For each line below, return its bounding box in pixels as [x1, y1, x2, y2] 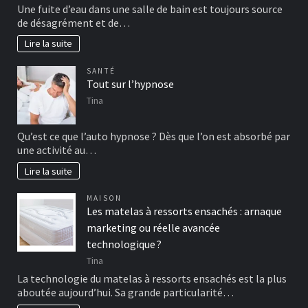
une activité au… [17, 142, 96, 157]
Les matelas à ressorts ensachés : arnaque [87, 204, 282, 219]
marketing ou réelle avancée [87, 221, 220, 235]
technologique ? [87, 237, 162, 252]
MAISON [87, 193, 122, 203]
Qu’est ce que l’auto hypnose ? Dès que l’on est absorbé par [17, 129, 290, 143]
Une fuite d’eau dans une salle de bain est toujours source [17, 1, 283, 16]
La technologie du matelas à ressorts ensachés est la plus [17, 271, 287, 285]
